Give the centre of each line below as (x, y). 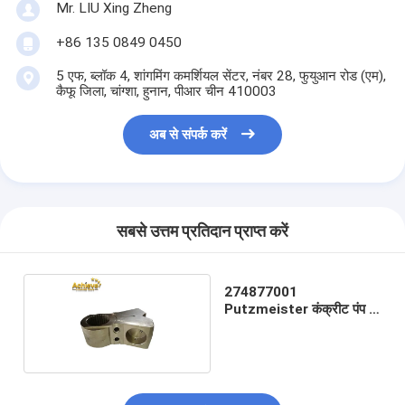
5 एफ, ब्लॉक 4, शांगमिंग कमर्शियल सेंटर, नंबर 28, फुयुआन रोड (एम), (221, 75)
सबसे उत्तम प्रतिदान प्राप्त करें (202, 232)
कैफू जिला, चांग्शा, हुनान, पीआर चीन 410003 (166, 91)
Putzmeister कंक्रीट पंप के (302, 309)
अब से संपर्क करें (188, 135)
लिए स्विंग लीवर (261, 326)
